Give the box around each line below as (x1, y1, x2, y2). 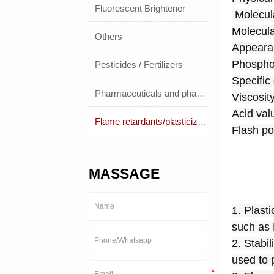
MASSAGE (89, 165, 160, 182)
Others (95, 31, 123, 42)
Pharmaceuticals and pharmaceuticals (196, 87, 206, 98)
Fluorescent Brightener (95, 3, 186, 14)
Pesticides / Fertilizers (95, 59, 183, 70)
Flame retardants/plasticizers (198, 116, 207, 127)
